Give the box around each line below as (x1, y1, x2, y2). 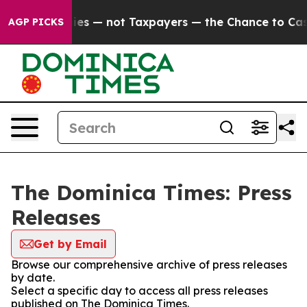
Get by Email (34, 237, 107, 251)
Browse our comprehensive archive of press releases (11, 258, 287, 271)
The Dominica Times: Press (11, 180, 292, 206)
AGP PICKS (8, 16, 64, 28)
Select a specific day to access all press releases (11, 284, 268, 297)
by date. (11, 271, 55, 284)
